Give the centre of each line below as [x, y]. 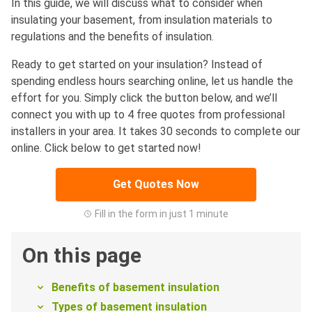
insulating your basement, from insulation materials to [142, 20]
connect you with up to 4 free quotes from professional [148, 115]
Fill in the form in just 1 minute [162, 214]
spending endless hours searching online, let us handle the [152, 81]
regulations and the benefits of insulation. [114, 37]
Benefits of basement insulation [135, 288]
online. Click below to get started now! [106, 148]
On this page [82, 256]
